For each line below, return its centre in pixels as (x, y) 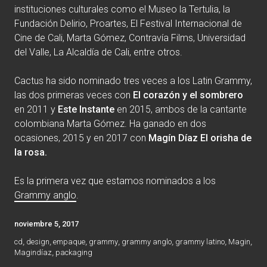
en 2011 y (36, 109)
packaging (74, 252)
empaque (69, 241)
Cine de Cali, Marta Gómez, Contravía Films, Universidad (130, 38)
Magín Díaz (173, 138)
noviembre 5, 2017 (46, 223)
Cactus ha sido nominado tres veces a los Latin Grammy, (133, 80)
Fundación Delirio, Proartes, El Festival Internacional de (128, 23)
